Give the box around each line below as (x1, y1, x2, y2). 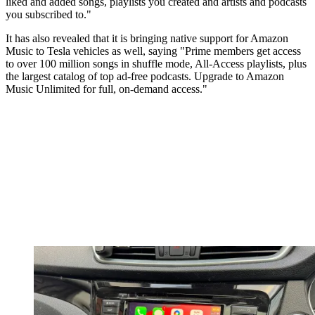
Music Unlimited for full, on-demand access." (6, 83, 207, 96)
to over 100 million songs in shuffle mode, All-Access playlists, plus (6, 58, 307, 70)
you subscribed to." (6, 8, 91, 21)
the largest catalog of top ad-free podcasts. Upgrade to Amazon (6, 70, 284, 83)
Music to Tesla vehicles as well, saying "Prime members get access (6, 45, 301, 58)
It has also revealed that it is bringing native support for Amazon (6, 32, 288, 45)
